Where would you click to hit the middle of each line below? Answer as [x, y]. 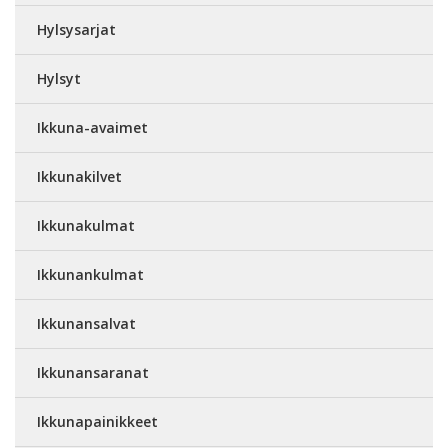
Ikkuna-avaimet [92, 127]
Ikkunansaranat [93, 372]
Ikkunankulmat [90, 274]
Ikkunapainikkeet [97, 421]
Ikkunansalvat [86, 323]
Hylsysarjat [76, 29]
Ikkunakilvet [79, 176]
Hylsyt [59, 78]
